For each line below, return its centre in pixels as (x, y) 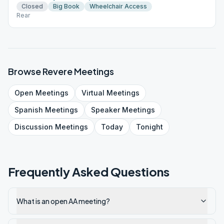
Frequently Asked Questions (89, 171)
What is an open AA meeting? (63, 201)
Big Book (66, 6)
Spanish (29, 110)
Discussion (34, 127)
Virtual (93, 93)
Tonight (149, 127)
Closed (32, 6)
